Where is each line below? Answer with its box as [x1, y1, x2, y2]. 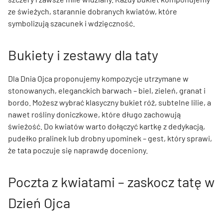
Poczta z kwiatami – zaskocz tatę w [8, 173, 215, 190]
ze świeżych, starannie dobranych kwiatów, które [8, 6, 177, 16]
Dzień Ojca [8, 194, 70, 211]
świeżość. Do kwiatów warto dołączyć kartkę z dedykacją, [8, 121, 205, 131]
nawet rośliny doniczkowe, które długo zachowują [8, 109, 181, 119]
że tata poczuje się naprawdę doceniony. [8, 145, 148, 155]
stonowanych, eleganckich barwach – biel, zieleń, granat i [8, 85, 206, 95]
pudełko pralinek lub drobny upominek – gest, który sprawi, [8, 133, 212, 143]
